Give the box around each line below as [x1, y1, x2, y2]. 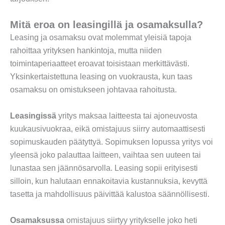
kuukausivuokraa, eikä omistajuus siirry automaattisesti [10, 124, 205, 133]
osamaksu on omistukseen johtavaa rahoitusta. [10, 85, 177, 94]
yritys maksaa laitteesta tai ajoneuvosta [56, 111, 197, 120]
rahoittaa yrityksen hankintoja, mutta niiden [10, 46, 162, 55]
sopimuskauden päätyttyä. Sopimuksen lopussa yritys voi [10, 137, 213, 146]
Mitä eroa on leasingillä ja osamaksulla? [10, 19, 203, 31]
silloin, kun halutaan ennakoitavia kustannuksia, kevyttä [10, 176, 207, 185]
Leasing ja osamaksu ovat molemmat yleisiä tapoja [10, 33, 191, 42]
